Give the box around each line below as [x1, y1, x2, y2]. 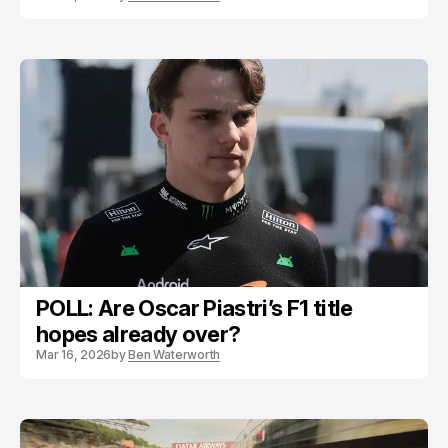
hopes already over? [36, 321, 241, 347]
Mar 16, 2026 [36, 347, 112, 362]
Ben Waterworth [128, 347, 221, 362]
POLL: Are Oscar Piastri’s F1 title [36, 295, 353, 321]
